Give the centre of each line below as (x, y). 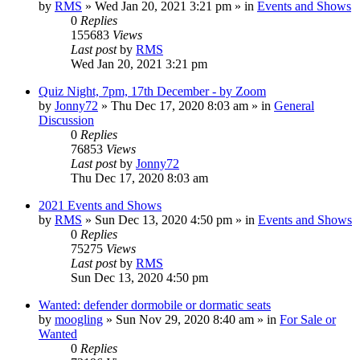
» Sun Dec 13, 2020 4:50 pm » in (170, 220)
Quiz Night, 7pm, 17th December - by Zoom (152, 91)
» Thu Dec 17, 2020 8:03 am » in (186, 106)
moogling (79, 319)
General (294, 106)
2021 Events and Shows (100, 205)
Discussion (66, 120)
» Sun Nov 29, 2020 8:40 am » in (191, 319)
